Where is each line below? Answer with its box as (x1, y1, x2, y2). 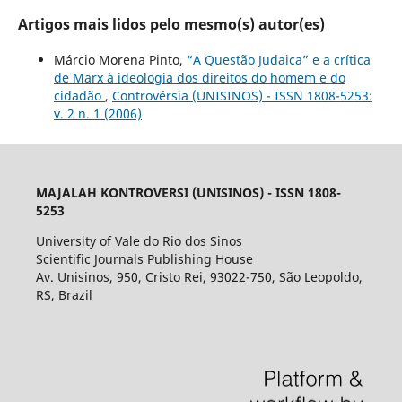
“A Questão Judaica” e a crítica (186, 50, 371, 68)
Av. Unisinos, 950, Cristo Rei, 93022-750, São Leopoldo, (35, 267, 363, 285)
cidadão (53, 86, 105, 104)
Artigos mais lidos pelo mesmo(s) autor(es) (17, 13, 325, 34)
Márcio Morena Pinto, (53, 50, 187, 68)
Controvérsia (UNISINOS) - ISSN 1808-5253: (111, 86, 372, 104)
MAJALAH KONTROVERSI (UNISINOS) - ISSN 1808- (35, 183, 341, 201)
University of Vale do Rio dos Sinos (35, 232, 242, 249)
